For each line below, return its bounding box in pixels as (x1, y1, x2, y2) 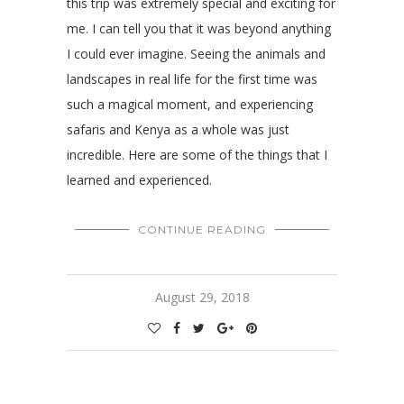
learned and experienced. (67, 171, 212, 189)
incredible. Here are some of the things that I (67, 146, 327, 164)
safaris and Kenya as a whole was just (67, 121, 289, 139)
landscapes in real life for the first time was (67, 70, 317, 88)
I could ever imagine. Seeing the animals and (67, 45, 326, 63)
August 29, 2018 (154, 289, 250, 307)
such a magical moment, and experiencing (67, 96, 313, 114)
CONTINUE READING (138, 223, 266, 237)
